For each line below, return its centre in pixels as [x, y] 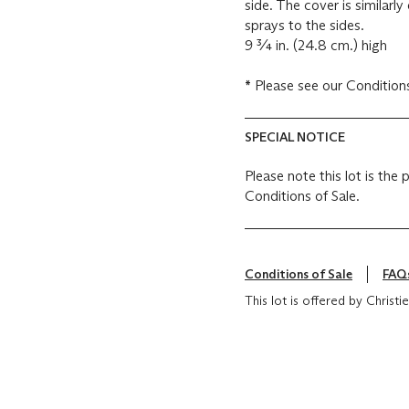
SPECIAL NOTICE [295, 137]
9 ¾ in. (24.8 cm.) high [316, 46]
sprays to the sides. [304, 26]
